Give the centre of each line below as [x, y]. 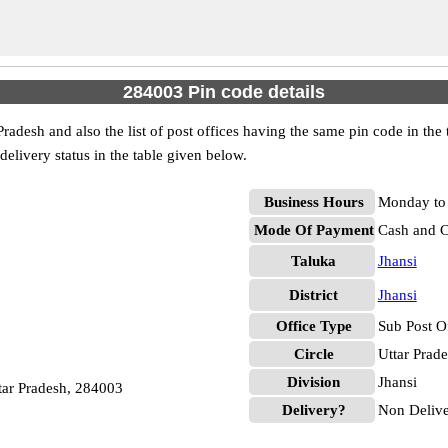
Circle [313, 354]
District [314, 295]
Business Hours [313, 202]
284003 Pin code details [224, 92]
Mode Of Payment [313, 230]
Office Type [313, 326]
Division [314, 382]
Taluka [314, 261]
